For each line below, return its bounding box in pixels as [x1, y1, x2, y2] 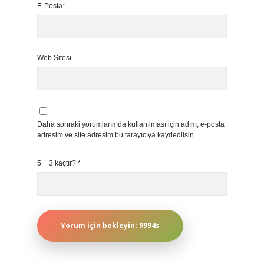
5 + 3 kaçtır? [37, 159, 78, 167]
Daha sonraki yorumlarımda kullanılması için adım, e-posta [37, 120, 225, 128]
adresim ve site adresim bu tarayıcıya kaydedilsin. [37, 131, 196, 139]
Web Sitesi [37, 54, 71, 62]
